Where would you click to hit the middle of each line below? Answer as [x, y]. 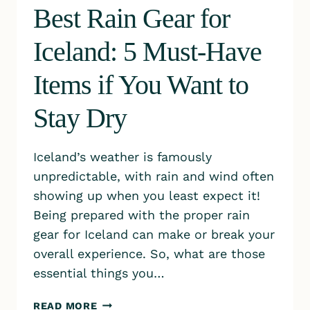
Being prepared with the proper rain [142, 215]
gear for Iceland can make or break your [154, 234]
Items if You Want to [141, 85]
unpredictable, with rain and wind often [154, 176]
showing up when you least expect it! [147, 195]
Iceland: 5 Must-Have [147, 52]
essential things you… [99, 273]
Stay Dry [80, 118]
